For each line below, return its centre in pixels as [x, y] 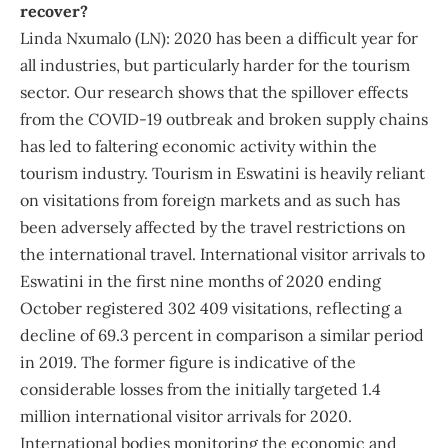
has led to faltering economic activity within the [198, 146]
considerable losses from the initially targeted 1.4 [200, 389]
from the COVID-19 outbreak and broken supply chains [224, 119]
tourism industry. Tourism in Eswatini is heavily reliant [222, 173]
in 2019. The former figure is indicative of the [188, 362]
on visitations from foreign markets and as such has [210, 200]
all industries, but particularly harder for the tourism [215, 65]
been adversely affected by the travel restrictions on [213, 227]
